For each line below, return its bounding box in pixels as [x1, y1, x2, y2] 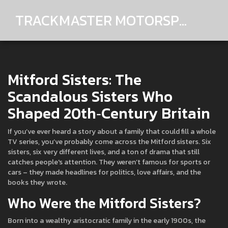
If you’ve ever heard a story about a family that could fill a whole [8, 126, 216, 137]
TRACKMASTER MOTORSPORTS [179, 9, 187, 31]
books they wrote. [8, 177, 67, 188]
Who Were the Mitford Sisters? [8, 192, 201, 214]
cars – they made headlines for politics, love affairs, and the [8, 167, 201, 178]
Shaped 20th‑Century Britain [8, 102, 210, 125]
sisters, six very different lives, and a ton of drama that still [8, 147, 199, 157]
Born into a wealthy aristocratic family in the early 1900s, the [8, 215, 206, 226]
